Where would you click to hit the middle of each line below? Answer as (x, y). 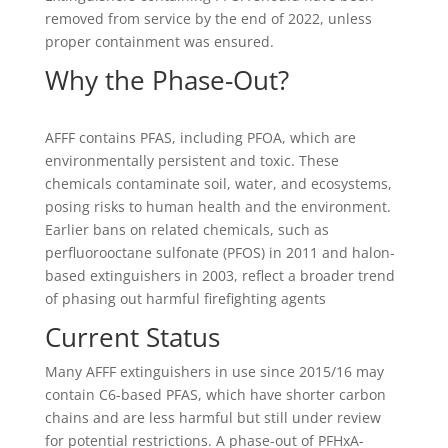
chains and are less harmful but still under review (212, 417)
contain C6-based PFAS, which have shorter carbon (215, 394)
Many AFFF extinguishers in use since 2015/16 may (214, 371)
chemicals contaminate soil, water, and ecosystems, (218, 183)
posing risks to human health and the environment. (217, 206)
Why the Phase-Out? (166, 80)
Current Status (132, 337)
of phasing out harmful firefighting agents (185, 298)
